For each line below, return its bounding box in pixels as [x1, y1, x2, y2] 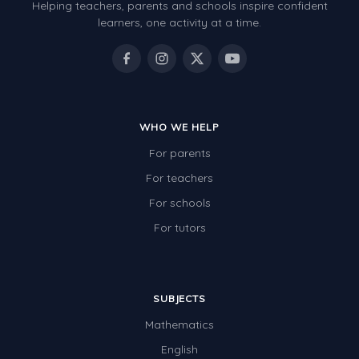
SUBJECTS [152, 292, 207, 305]
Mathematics [145, 317, 214, 333]
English [161, 342, 198, 357]
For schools [148, 196, 211, 211]
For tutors [153, 220, 206, 236]
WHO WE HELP [139, 121, 220, 134]
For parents [148, 146, 211, 161]
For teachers [146, 171, 213, 186]
